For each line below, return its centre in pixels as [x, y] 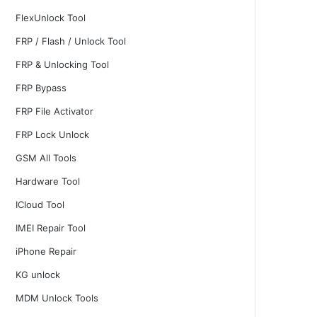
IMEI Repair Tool [51, 228]
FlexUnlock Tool [51, 18]
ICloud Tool [40, 204]
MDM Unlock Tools [57, 298]
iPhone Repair [46, 251]
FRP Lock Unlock [52, 134]
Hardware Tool [48, 181]
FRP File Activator [54, 111]
